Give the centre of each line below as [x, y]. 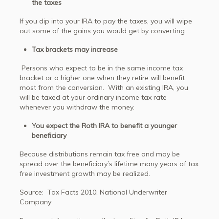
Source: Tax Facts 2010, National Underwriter [93, 192]
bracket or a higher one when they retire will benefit [102, 78]
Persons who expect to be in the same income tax [101, 68]
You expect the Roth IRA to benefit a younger [104, 126]
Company [35, 202]
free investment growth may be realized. [85, 174]
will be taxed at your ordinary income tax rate [93, 97]
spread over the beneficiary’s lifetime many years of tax [109, 164]
